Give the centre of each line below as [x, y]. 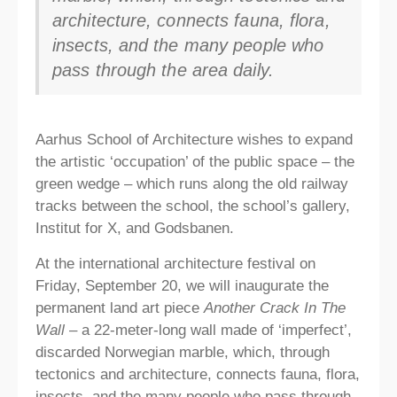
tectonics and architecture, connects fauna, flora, [198, 374]
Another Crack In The [275, 307]
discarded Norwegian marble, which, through [183, 352]
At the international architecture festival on [175, 263]
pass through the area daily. [163, 70]
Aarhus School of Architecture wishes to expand [194, 139]
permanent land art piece [120, 307]
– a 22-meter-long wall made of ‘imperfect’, [208, 330]
